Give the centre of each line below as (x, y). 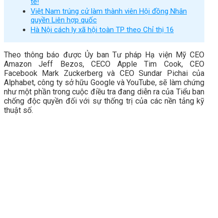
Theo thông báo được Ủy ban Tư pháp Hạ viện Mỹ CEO (104, 54)
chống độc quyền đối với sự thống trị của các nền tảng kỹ (104, 101)
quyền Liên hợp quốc (64, 20)
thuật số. (18, 110)
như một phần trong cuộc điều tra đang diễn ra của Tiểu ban (104, 91)
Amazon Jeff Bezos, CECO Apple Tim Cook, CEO (104, 64)
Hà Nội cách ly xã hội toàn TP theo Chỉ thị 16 (102, 29)
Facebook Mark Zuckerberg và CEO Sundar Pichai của (104, 73)
